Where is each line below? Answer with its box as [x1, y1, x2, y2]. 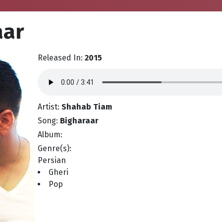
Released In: [38, 53, 85, 62]
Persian [38, 156, 66, 165]
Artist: [38, 102, 61, 111]
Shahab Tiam [61, 102, 112, 111]
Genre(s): [38, 144, 71, 153]
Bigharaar [60, 116, 99, 125]
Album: [38, 130, 62, 139]
